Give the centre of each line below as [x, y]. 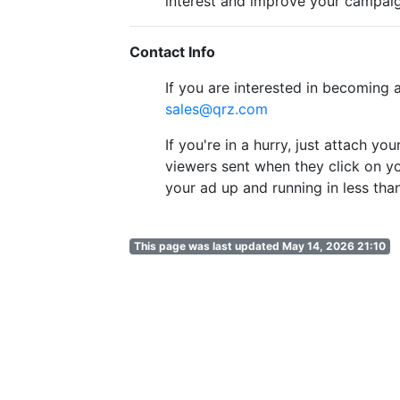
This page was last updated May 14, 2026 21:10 [259, 246]
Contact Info [172, 51]
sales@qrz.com [217, 108]
